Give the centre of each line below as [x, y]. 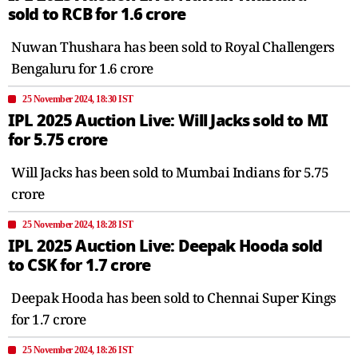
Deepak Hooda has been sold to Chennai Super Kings [174, 297]
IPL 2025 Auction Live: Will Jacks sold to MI [168, 120]
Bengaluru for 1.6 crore [82, 68]
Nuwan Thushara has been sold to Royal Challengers [173, 46]
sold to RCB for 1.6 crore [97, 14]
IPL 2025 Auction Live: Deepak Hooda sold [165, 246]
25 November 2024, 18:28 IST [78, 224]
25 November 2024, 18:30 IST [78, 99]
